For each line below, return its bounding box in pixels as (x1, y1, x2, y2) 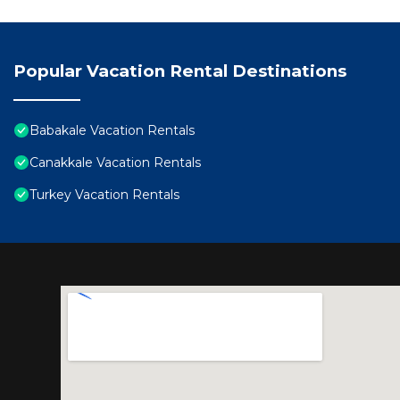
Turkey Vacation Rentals (29, 187, 179, 204)
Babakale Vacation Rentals (29, 122, 195, 139)
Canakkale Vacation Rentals (29, 154, 201, 171)
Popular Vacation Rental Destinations (13, 61, 346, 82)
